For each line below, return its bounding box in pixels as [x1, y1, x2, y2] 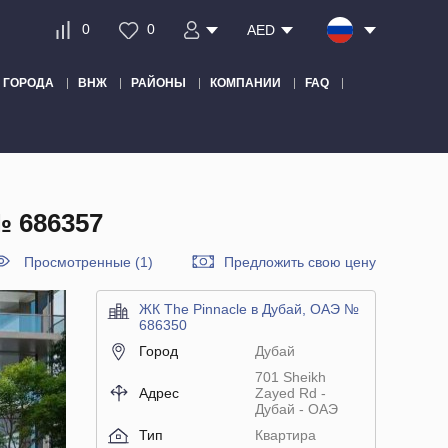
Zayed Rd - [254, 385, 326, 401]
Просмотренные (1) [24, 254, 153, 270]
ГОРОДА [3, 76, 54, 90]
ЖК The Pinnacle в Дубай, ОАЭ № [139, 301, 359, 317]
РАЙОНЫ [131, 76, 186, 90]
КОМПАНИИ [210, 76, 281, 90]
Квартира [254, 427, 316, 443]
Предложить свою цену [224, 254, 376, 270]
